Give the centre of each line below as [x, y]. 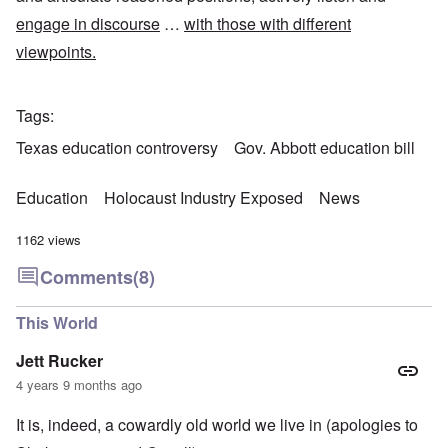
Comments [86, 277]
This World [57, 323]
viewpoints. [56, 52]
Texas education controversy [117, 148]
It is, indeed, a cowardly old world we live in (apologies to [217, 425]
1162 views [48, 240]
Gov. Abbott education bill [324, 148]
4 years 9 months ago [79, 385]
